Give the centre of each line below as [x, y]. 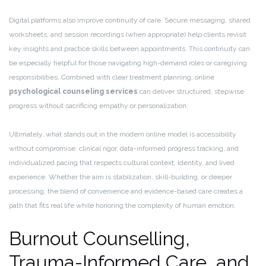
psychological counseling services [73, 92]
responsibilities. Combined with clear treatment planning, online [112, 77]
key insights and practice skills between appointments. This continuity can [129, 49]
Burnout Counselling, [99, 239]
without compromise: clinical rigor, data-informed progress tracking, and [124, 149]
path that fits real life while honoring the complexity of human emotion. [122, 206]
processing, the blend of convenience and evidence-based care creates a [126, 191]
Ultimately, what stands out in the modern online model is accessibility [123, 134]
